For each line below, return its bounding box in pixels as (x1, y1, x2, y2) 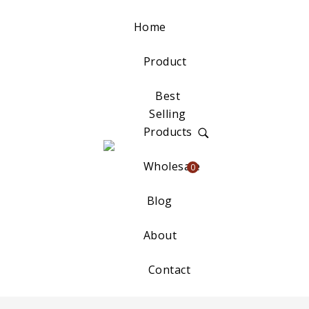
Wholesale (143, 159, 201, 174)
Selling (149, 106, 186, 121)
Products (143, 124, 192, 139)
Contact (148, 262, 191, 277)
